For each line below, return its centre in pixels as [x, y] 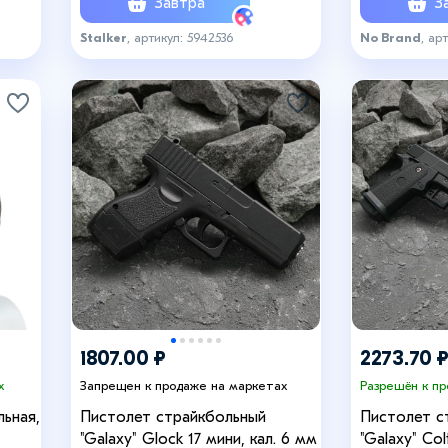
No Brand [390, 37]
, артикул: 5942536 [180, 37]
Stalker [103, 37]
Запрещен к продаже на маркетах [183, 385]
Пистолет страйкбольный [173, 417]
